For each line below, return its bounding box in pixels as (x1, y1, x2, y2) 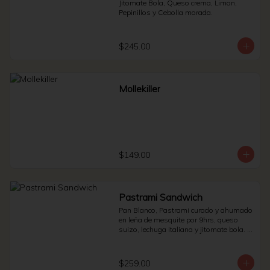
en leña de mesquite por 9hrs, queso (118, 215, 238, 224)
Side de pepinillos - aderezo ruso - (118, 234, 231, 243)
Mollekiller (118, 83, 160, 95)
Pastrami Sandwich (118, 191, 202, 203)
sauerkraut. (118, 244, 156, 253)
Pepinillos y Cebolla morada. (118, 8, 213, 17)
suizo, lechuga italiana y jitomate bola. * (118, 225, 250, 234)
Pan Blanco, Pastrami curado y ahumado (118, 206, 253, 215)
